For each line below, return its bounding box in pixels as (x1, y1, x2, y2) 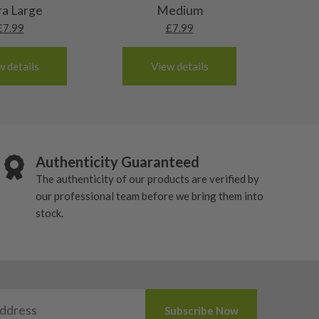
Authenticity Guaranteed (36, 152, 199, 170)
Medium (156, 2, 203, 18)
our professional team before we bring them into (36, 189, 263, 202)
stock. (36, 206, 63, 219)
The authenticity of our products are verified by (36, 172, 259, 185)
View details (150, 59, 209, 73)
